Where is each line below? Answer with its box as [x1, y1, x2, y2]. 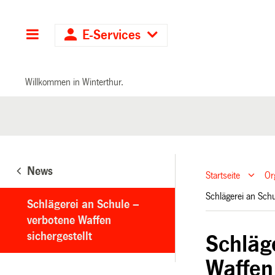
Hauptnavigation [39, 28, 134, 42]
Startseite [206, 170, 241, 181]
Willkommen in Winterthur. [25, 76, 124, 87]
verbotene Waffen [27, 214, 111, 227]
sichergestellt [27, 230, 92, 242]
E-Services [79, 28, 145, 42]
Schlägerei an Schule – [27, 198, 139, 211]
